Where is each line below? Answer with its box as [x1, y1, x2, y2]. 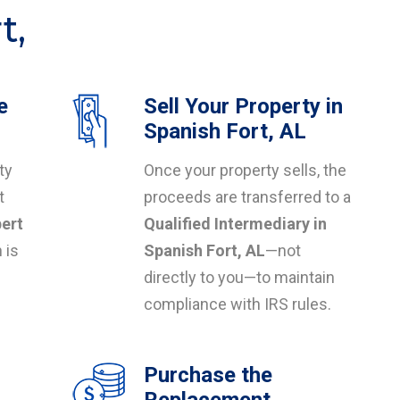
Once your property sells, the [144, 161, 346, 179]
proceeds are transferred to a [144, 187, 351, 206]
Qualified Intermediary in [144, 214, 327, 233]
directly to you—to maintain [144, 268, 335, 287]
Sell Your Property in [144, 94, 343, 119]
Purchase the [144, 362, 272, 387]
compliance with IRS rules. [144, 295, 331, 313]
